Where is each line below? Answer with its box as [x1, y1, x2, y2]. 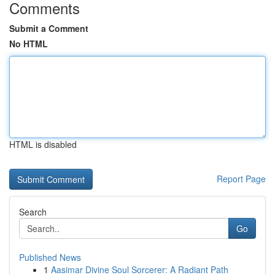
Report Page [217, 172, 266, 185]
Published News [19, 251, 81, 263]
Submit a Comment [9, 22, 88, 34]
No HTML [9, 37, 48, 50]
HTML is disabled [9, 138, 77, 150]
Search [19, 206, 47, 218]
